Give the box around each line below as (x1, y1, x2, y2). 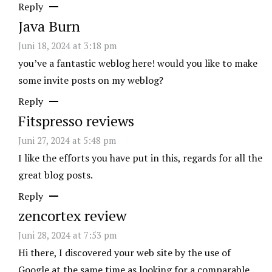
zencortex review (18, 206, 126, 226)
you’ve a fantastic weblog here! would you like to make (18, 56, 257, 70)
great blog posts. (18, 168, 93, 182)
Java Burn (18, 16, 80, 36)
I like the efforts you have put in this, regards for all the (18, 151, 262, 165)
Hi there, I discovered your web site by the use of (18, 246, 231, 260)
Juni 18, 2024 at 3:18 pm (18, 39, 117, 52)
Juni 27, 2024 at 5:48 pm (18, 134, 116, 147)
